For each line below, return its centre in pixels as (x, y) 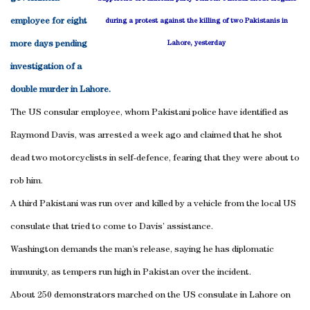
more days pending (49, 44)
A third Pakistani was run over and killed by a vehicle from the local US (153, 204)
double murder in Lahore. (61, 90)
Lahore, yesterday (197, 43)
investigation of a (46, 67)
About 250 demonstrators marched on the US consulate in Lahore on (151, 295)
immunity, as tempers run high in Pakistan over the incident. (131, 273)
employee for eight (49, 21)
